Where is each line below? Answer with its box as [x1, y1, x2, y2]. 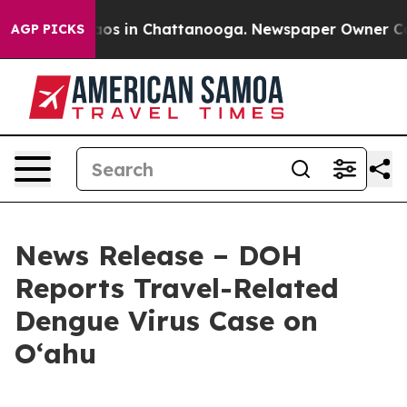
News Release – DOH [15, 238, 303, 273]
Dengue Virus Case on [15, 303, 318, 338]
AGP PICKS [11, 21, 84, 37]
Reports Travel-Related [15, 271, 339, 305]
